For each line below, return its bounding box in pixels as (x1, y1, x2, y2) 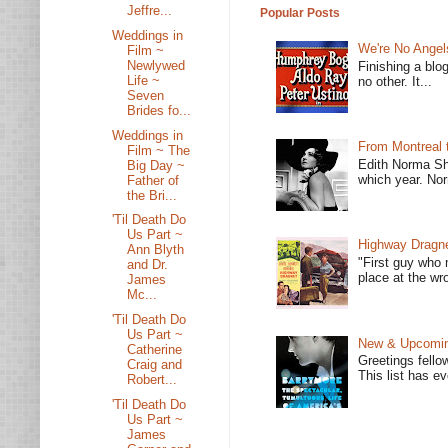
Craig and (127, 357, 183, 372)
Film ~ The (127, 142, 191, 158)
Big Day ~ (127, 157, 186, 173)
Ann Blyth (127, 242, 185, 258)
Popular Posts (260, 5, 340, 20)
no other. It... (358, 73, 433, 89)
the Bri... (127, 187, 178, 203)
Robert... (127, 372, 178, 387)
